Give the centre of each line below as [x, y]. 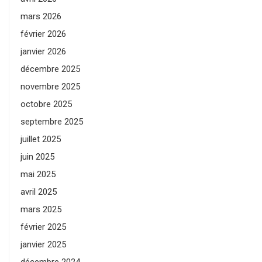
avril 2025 [39, 192]
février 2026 [43, 34]
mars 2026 [41, 16]
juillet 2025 [41, 139]
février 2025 [43, 227]
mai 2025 [38, 174]
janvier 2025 [43, 244]
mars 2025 [41, 209]
